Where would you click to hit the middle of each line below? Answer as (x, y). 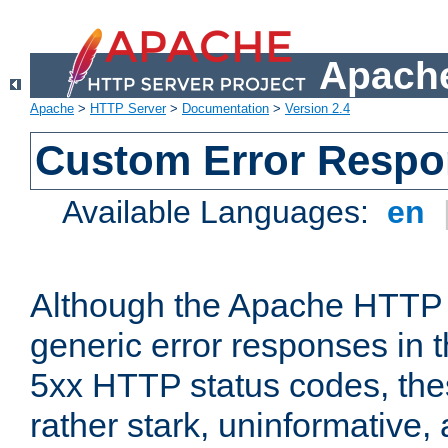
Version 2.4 (317, 109)
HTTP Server (128, 109)
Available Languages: (220, 212)
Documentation (225, 109)
